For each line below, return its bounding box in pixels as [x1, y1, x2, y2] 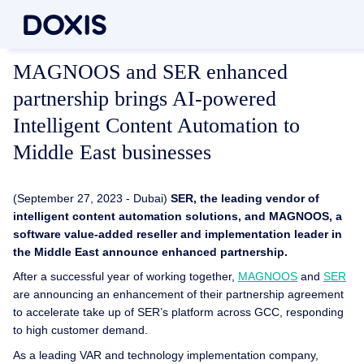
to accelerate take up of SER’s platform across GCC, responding [13, 305, 344, 319]
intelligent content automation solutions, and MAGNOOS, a [13, 209, 342, 223]
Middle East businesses [13, 141, 211, 165]
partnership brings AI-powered [13, 87, 276, 111]
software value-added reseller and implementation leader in [13, 227, 342, 240]
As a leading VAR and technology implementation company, [13, 348, 318, 362]
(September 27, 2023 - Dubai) [13, 191, 171, 205]
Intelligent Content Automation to [13, 114, 300, 138]
